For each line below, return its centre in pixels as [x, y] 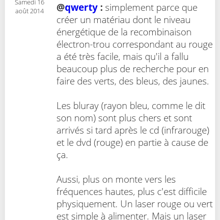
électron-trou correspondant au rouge [135, 44]
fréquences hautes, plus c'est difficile [132, 192]
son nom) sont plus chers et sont [124, 118]
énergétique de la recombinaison [124, 32]
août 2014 [29, 11]
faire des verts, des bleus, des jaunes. [133, 81]
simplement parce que [150, 7]
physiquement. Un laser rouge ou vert [135, 204]
